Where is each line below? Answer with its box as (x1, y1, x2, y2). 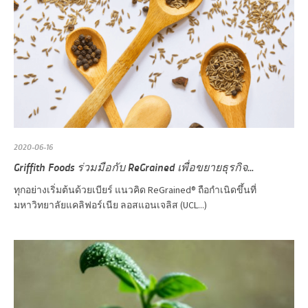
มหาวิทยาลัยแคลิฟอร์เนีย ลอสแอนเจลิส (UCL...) (14, 198, 207, 211)
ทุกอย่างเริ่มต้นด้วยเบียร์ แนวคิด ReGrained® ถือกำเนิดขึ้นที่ (14, 183, 256, 196)
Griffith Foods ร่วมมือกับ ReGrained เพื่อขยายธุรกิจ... (14, 159, 254, 174)
